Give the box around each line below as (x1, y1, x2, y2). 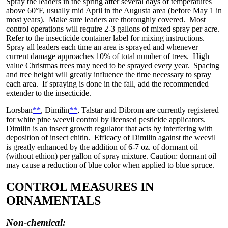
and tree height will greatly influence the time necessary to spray (6, 70, 211, 79)
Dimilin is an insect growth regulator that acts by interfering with (6, 124, 213, 133)
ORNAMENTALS (6, 193, 101, 207)
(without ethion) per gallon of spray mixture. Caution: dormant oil (6, 151, 216, 160)
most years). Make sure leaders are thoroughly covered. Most (6, 15, 206, 24)
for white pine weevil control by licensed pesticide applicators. (6, 115, 206, 124)
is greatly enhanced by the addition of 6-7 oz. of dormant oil (6, 142, 198, 151)
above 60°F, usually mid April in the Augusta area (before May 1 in (6, 6, 222, 15)
